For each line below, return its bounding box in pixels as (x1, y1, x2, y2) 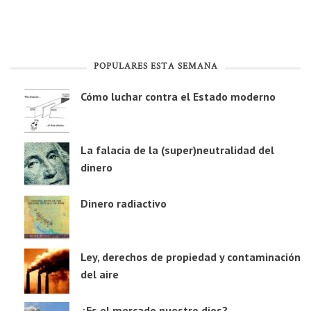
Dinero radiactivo (81, 196, 167, 211)
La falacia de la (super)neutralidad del (81, 143, 274, 158)
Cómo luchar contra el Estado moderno (81, 90, 276, 104)
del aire (81, 267, 119, 282)
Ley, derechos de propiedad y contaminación (81, 250, 301, 264)
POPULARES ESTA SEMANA (93, 60, 218, 74)
